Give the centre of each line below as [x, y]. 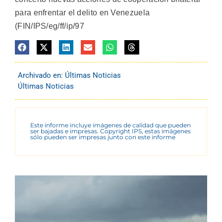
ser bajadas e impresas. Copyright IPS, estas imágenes [111, 131]
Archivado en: [41, 76]
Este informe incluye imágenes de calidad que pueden [111, 125]
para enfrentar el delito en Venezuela [83, 13]
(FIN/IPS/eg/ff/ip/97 [50, 26]
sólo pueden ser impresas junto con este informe [103, 137]
